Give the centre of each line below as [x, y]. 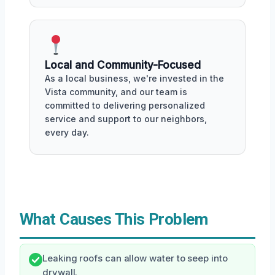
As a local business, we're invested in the [134, 78]
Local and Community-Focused [123, 65]
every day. [67, 132]
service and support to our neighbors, [126, 119]
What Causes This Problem [114, 219]
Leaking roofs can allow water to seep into [135, 258]
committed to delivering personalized [125, 105]
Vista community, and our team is [116, 92]
